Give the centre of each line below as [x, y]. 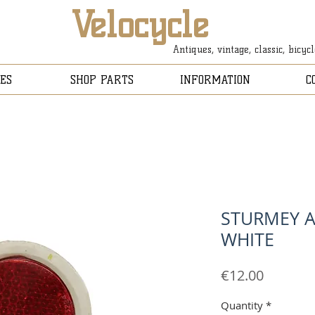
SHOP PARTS [102, 80]
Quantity [242, 305]
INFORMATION [215, 80]
